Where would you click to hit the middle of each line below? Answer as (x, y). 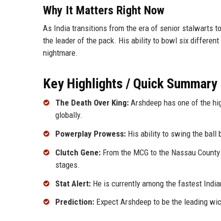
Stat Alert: (73, 183)
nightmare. (60, 53)
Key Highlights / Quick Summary (130, 84)
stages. (68, 165)
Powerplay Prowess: (91, 134)
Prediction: (75, 202)
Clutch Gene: (78, 152)
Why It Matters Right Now (104, 11)
